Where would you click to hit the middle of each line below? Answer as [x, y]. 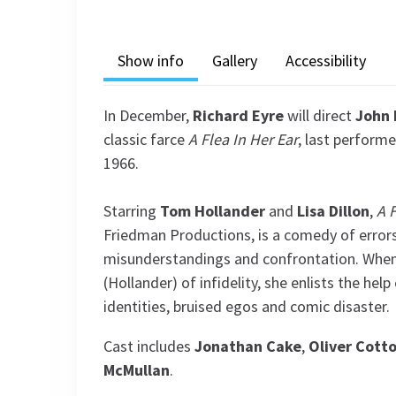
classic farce [146, 139]
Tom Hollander [213, 211]
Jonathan [230, 346]
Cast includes [149, 346]
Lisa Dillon [333, 211]
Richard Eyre [238, 115]
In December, [148, 115]
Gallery [235, 60]
